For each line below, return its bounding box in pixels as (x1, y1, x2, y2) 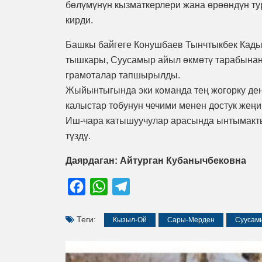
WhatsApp (108, 181, 151, 191)
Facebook (85, 181, 127, 191)
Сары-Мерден (167, 215, 215, 224)
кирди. (65, 15, 93, 25)
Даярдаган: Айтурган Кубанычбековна (65, 155, 249, 166)
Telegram (130, 181, 168, 191)
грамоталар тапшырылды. (65, 70, 180, 80)
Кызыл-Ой (113, 215, 147, 224)
